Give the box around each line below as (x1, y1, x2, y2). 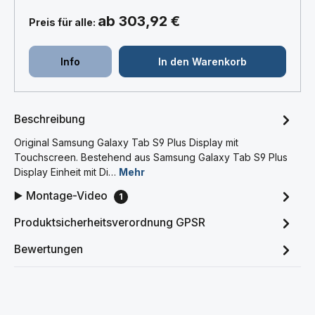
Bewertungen (14, 243, 83, 257)
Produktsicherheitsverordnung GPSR (14, 216, 205, 230)
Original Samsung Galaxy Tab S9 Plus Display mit (14, 136, 238, 148)
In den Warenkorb (158, 55, 247, 67)
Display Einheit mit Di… (14, 165, 119, 178)
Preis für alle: (29, 15, 98, 28)
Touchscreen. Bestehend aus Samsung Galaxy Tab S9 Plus (14, 150, 288, 163)
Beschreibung (14, 112, 85, 127)
